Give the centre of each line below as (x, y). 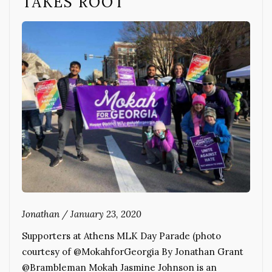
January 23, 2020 (106, 214)
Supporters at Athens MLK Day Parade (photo (121, 236)
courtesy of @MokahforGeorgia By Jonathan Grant (133, 252)
